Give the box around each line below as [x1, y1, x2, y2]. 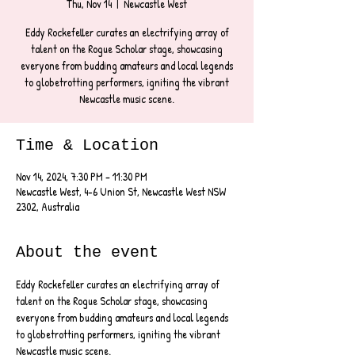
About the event [16, 243, 158, 261]
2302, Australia [16, 199, 79, 214]
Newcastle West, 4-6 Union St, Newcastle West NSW [16, 184, 226, 199]
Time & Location [16, 136, 158, 155]
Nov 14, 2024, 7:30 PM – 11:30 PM [16, 169, 147, 184]
